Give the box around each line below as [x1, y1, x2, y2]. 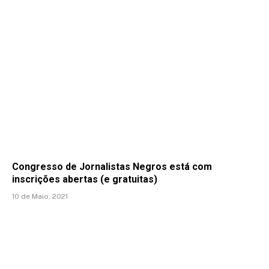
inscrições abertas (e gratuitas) [12, 173, 157, 185]
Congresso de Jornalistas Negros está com [12, 160, 212, 172]
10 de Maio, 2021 [12, 192, 68, 201]
